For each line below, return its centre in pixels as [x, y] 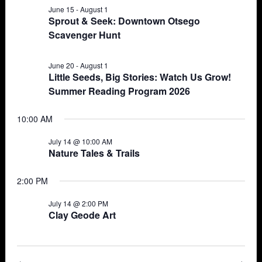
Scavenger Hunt [85, 35]
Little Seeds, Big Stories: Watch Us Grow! [140, 77]
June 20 [62, 65]
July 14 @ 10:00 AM [81, 141]
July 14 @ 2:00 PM [79, 203]
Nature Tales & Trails [94, 153]
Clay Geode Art [82, 215]
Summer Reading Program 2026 [120, 91]
